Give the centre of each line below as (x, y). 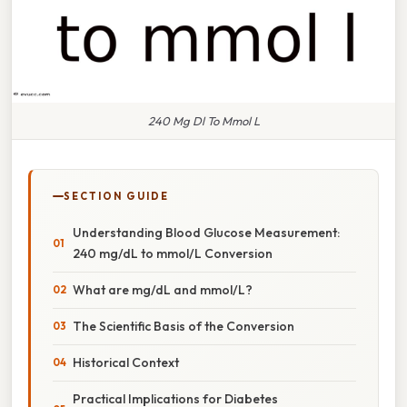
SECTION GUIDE (116, 196)
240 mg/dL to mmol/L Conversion (173, 253)
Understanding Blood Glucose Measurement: (206, 232)
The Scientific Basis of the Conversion (184, 326)
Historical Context (126, 362)
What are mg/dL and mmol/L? (163, 289)
